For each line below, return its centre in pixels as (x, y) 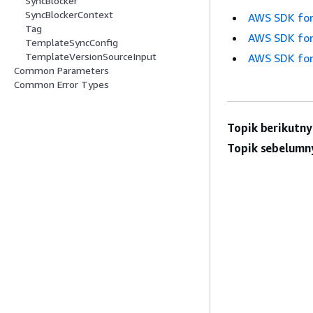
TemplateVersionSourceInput (91, 57)
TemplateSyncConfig (72, 43)
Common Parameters (61, 71)
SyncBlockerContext (69, 15)
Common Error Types (61, 85)
